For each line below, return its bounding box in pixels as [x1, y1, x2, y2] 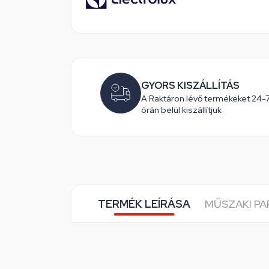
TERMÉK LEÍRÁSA [98, 196, 190, 211]
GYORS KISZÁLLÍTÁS [141, 79, 240, 92]
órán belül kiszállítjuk [141, 104, 222, 115]
